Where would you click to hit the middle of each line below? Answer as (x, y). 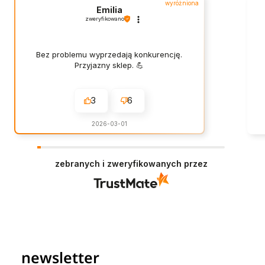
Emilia (109, 10)
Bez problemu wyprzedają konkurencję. (109, 54)
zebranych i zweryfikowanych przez (131, 164)
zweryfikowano (104, 19)
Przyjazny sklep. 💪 (109, 65)
